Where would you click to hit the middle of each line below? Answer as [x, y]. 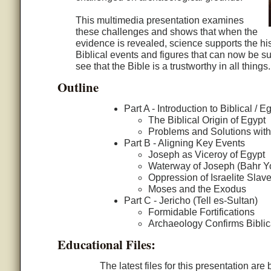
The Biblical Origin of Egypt [207, 120]
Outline [78, 87]
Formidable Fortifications [201, 212]
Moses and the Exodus [197, 189]
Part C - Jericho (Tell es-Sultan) [191, 201]
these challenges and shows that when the [166, 32]
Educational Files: [106, 245]
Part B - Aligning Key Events [184, 143]
